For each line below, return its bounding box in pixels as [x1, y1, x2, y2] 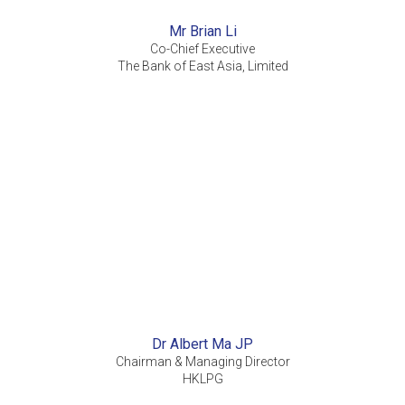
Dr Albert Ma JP [152, 335, 253, 353]
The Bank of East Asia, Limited [117, 59, 288, 74]
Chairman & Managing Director [115, 354, 290, 370]
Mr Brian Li [168, 23, 237, 41]
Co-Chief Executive [150, 42, 255, 57]
